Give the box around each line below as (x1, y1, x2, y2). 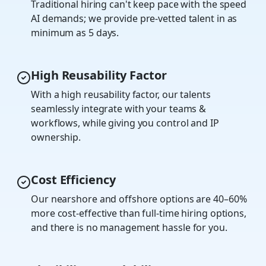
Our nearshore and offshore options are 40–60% (31, 192, 247, 206)
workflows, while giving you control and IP (31, 116, 219, 130)
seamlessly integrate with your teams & (31, 102, 207, 116)
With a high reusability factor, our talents (31, 88, 211, 102)
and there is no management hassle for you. (31, 221, 227, 235)
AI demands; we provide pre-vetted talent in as (31, 12, 237, 26)
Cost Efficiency (31, 172, 116, 188)
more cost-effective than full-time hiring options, (31, 207, 246, 220)
